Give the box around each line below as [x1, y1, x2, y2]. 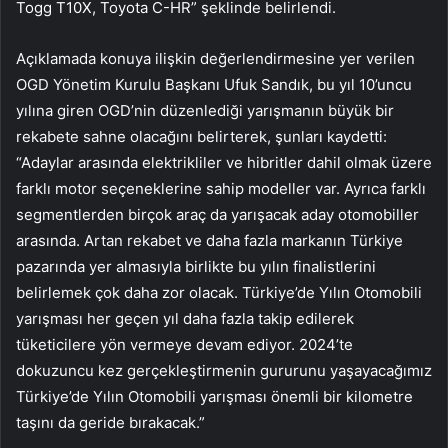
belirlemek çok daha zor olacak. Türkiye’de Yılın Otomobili [16, 283, 422, 303]
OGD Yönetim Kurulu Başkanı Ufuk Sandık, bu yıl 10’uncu [16, 75, 412, 95]
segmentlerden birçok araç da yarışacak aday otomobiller [16, 205, 419, 225]
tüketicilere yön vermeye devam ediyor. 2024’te [16, 335, 353, 355]
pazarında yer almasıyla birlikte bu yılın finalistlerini [16, 257, 376, 277]
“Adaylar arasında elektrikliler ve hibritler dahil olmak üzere [16, 153, 432, 173]
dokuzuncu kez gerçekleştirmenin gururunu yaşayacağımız [16, 361, 432, 381]
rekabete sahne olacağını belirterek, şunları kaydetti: [16, 127, 387, 147]
